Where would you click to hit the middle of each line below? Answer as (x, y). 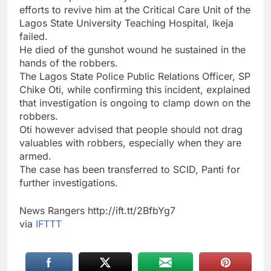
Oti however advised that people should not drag (131, 130)
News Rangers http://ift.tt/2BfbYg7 (97, 211)
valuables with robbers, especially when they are (130, 143)
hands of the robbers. (69, 63)
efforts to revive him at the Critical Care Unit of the (135, 10)
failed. (34, 37)
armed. (35, 156)
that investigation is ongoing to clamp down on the (135, 103)
